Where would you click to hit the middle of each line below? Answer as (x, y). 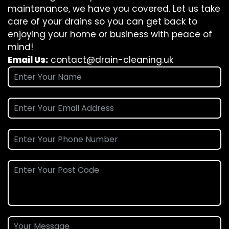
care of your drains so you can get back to (102, 22)
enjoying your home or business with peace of (110, 35)
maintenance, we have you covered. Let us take (114, 9)
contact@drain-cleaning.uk (112, 60)
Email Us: (28, 60)
